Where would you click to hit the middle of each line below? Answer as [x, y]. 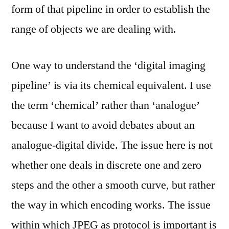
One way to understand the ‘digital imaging [108, 65]
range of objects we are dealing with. [94, 29]
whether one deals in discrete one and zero [106, 165]
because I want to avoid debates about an [103, 125]
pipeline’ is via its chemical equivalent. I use [111, 85]
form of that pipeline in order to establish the [111, 9]
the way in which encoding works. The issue [111, 205]
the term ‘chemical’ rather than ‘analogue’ [106, 105]
